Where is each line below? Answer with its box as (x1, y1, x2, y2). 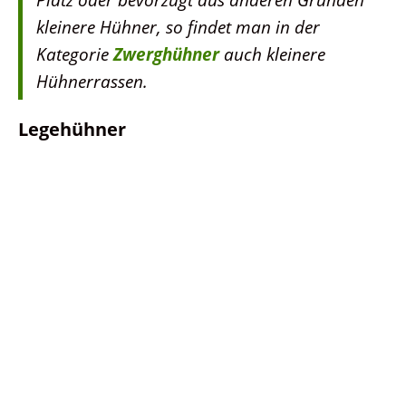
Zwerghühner (113, 41, 219, 66)
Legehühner (18, 116, 126, 141)
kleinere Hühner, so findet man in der (36, 14, 320, 39)
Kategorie (36, 41, 113, 66)
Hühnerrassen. (36, 68, 148, 93)
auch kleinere (219, 41, 325, 66)
